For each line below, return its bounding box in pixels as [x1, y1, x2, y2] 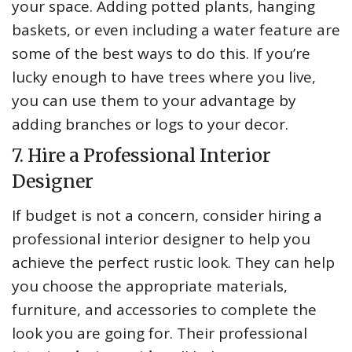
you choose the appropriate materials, [12, 276, 288, 297]
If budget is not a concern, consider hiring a [12, 205, 322, 226]
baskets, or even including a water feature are [12, 20, 340, 41]
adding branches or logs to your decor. [12, 114, 288, 135]
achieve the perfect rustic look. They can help [12, 252, 335, 273]
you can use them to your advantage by [12, 90, 296, 112]
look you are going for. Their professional [12, 323, 307, 344]
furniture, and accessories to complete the [12, 299, 317, 321]
